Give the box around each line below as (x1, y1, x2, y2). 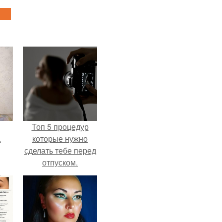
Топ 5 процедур (31, 121, 89, 132)
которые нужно (32, 133, 88, 144)
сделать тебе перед (24, 145, 96, 156)
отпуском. (42, 157, 78, 168)
